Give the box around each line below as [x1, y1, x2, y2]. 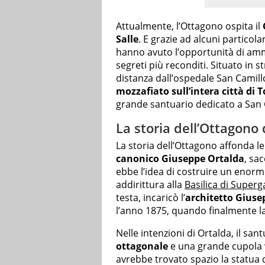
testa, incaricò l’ [116, 190, 185, 204]
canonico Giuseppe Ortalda [116, 151, 244, 165]
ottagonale [116, 239, 168, 253]
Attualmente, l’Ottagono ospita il [116, 20, 263, 33]
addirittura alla [116, 177, 185, 191]
